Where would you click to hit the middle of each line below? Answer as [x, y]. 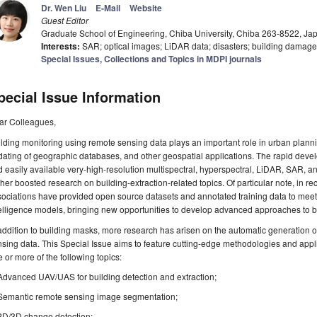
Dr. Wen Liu [64, 8]
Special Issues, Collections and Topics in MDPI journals [151, 59]
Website [146, 8]
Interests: [60, 46]
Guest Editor [65, 21]
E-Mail [108, 8]
